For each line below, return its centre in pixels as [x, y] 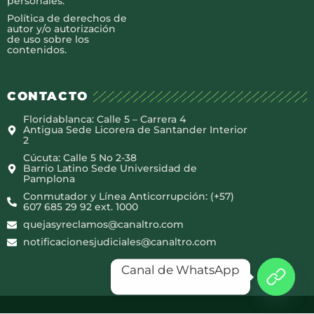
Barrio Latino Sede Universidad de [110, 169]
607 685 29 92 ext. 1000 [80, 207]
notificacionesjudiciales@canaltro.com [120, 242]
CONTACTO [48, 96]
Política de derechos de [67, 18]
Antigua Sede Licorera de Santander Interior [135, 130]
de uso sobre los [48, 39]
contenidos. [37, 49]
